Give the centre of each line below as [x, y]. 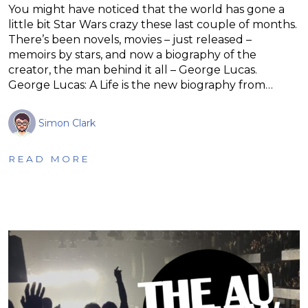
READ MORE [49, 158]
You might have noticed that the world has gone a [146, 9]
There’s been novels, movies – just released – [130, 39]
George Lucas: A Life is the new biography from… [141, 85]
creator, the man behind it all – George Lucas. [133, 69]
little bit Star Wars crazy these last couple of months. [153, 24]
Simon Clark [67, 123]
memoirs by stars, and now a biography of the [132, 54]
